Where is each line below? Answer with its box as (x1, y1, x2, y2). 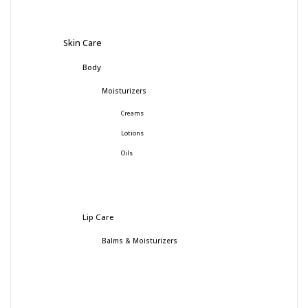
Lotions (121, 129, 144, 137)
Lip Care (82, 211, 113, 222)
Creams (121, 109, 144, 118)
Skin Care (63, 36, 102, 49)
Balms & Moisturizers (102, 235, 177, 245)
